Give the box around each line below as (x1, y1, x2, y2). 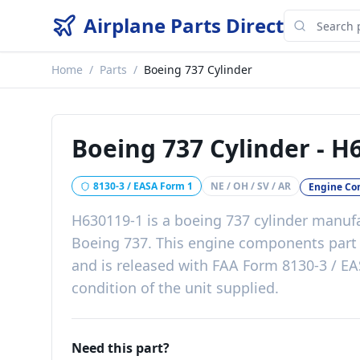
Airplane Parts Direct (84, 12, 284, 39)
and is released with (72, 256, 212, 275)
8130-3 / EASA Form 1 (93, 178, 193, 193)
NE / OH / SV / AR (211, 178, 291, 193)
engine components (188, 233, 325, 252)
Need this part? (72, 339, 170, 357)
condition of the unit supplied (72, 278, 275, 297)
